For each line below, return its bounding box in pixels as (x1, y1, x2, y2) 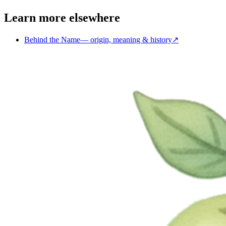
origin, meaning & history (90, 35, 172, 44)
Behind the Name (24, 35, 80, 44)
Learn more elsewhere (4, 11, 120, 25)
